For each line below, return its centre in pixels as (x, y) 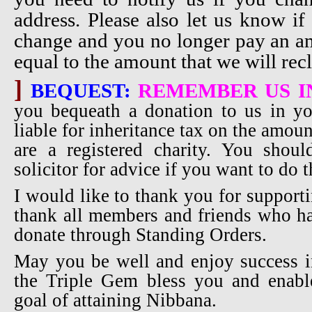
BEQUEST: (81, 90)
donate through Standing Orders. (140, 234)
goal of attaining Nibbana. (115, 300)
